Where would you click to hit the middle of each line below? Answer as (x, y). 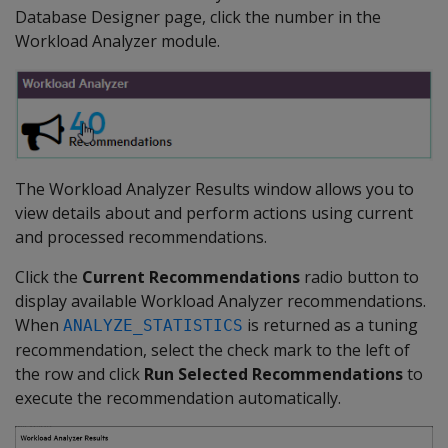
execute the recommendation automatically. (178, 397)
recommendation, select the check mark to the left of (212, 349)
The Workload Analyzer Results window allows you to (214, 188)
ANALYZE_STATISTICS (153, 325)
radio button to (359, 276)
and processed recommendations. (141, 236)
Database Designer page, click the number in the (198, 17)
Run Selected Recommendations (273, 373)
